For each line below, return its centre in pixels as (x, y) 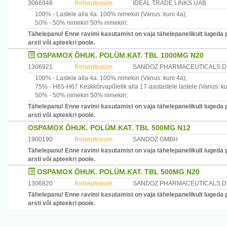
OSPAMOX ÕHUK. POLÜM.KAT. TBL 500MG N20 (118, 172)
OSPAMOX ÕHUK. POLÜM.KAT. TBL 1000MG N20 (120, 55)
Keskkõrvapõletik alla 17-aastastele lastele (138, 87)
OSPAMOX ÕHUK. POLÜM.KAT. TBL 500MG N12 (109, 128)
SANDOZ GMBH (155, 139)
